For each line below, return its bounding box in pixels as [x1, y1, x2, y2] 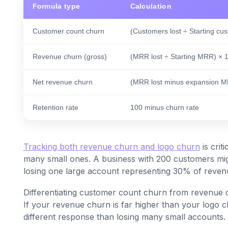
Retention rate [32, 103, 78, 112]
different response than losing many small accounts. [23, 212, 225, 222]
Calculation [130, 2, 172, 11]
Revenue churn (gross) [32, 52, 107, 61]
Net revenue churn [32, 78, 93, 87]
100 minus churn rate [130, 103, 199, 112]
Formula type [32, 2, 80, 11]
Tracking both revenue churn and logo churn [23, 141, 200, 152]
